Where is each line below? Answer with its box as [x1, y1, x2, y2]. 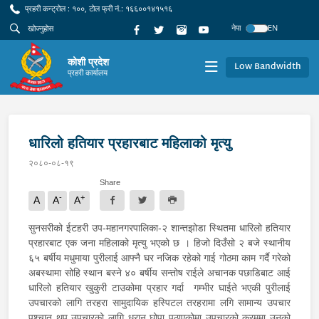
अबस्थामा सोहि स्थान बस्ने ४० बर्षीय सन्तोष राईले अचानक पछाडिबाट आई [28, 266, 291, 278]
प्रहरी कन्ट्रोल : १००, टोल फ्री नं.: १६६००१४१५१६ [22, 3, 172, 14]
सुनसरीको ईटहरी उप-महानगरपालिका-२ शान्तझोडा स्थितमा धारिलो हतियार [28, 221, 291, 234]
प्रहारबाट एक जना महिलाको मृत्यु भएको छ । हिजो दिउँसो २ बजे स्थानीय [28, 236, 291, 249]
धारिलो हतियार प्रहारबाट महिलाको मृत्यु [28, 135, 231, 151]
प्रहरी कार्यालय [68, 68, 108, 77]
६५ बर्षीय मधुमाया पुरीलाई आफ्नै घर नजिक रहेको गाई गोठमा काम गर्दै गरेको [28, 251, 291, 263]
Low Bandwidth [234, 58, 301, 75]
